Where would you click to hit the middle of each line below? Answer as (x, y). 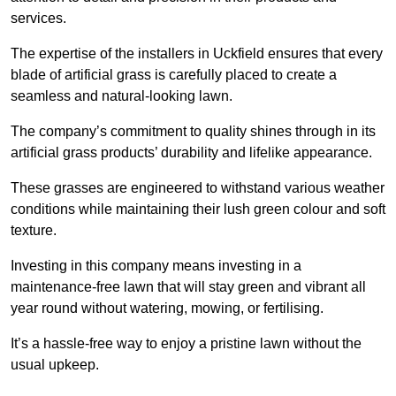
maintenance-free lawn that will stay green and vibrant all (188, 287)
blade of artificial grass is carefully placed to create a (174, 75)
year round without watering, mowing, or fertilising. (167, 308)
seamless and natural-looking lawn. (122, 96)
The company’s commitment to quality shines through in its (193, 132)
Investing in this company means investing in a (156, 266)
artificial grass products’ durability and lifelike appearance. (191, 153)
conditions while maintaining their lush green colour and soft (198, 209)
